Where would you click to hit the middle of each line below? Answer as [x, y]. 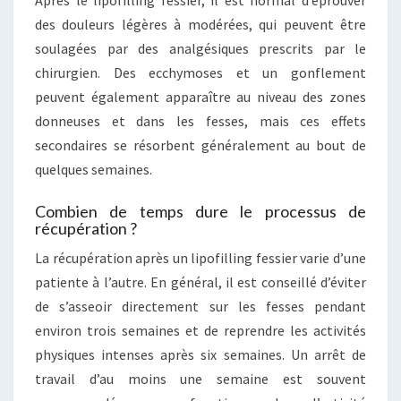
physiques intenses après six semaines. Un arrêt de [200, 354]
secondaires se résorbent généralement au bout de [200, 145]
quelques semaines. [94, 169]
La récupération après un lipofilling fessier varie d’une [200, 257]
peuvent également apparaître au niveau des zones [200, 96]
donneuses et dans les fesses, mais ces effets [200, 120]
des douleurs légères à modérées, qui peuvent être [200, 24]
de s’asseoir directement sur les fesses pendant [200, 306]
